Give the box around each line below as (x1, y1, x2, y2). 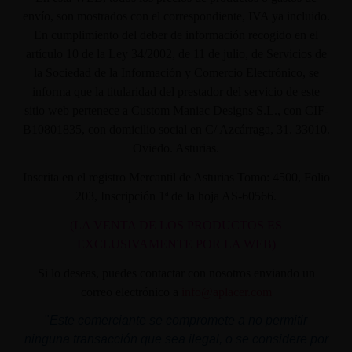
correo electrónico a (80, 284, 181, 299)
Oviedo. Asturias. (133, 141, 219, 156)
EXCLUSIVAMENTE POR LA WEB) (76, 236, 276, 251)
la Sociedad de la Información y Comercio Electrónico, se (33, 66, 319, 80)
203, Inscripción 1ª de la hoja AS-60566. (75, 189, 277, 203)
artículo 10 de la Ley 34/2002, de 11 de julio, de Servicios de (25, 47, 327, 61)
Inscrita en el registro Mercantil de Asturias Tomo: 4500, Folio (22, 170, 330, 184)
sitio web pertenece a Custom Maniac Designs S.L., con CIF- (24, 104, 328, 118)
